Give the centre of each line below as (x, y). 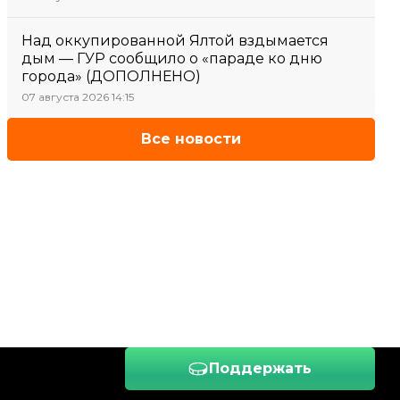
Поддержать (260, 368)
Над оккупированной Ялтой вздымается (175, 41)
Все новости (191, 139)
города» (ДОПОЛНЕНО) (111, 76)
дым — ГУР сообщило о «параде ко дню (172, 58)
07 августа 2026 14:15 (78, 97)
